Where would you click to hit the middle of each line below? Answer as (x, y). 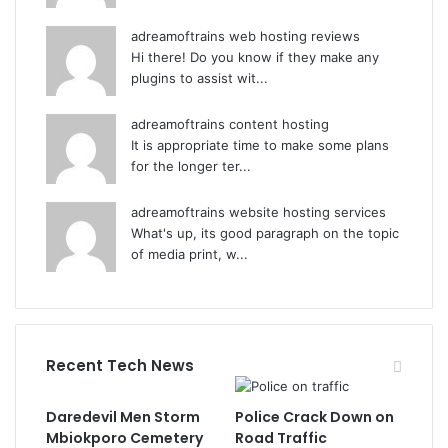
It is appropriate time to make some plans (260, 145)
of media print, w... (189, 254)
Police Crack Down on (314, 417)
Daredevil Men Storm (123, 417)
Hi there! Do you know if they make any (255, 57)
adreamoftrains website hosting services (258, 212)
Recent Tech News (120, 365)
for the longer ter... (191, 166)
